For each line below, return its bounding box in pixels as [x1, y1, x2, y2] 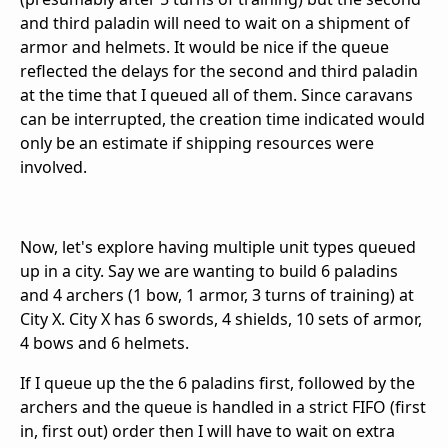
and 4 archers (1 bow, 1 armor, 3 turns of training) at [20, 284, 414, 307]
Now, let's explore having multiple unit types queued [20, 236, 416, 259]
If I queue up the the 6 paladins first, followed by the [20, 372, 415, 395]
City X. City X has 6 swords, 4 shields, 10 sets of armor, [20, 308, 422, 331]
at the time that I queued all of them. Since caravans [20, 84, 413, 107]
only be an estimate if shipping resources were [20, 132, 374, 155]
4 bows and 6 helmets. [20, 332, 189, 355]
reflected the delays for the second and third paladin [20, 60, 418, 83]
